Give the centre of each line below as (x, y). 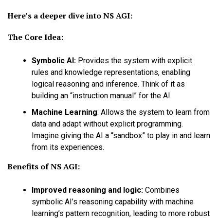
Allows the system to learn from (154, 112)
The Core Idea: (35, 37)
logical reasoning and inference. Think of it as (108, 84)
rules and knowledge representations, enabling (111, 73)
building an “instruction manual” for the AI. (102, 96)
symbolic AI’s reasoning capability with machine (113, 202)
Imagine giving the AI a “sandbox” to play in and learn (121, 136)
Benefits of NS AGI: (44, 167)
